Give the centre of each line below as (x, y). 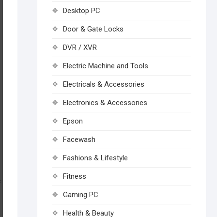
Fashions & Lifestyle (95, 158)
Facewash (79, 139)
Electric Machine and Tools (106, 66)
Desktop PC (82, 11)
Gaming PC (81, 195)
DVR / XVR (80, 47)
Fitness (75, 176)
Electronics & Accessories (105, 103)
